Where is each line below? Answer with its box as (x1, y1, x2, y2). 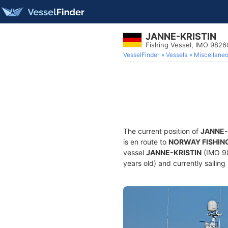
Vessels (166, 51, 187, 59)
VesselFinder (123, 51, 159, 59)
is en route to (123, 137, 168, 146)
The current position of (123, 127, 201, 135)
